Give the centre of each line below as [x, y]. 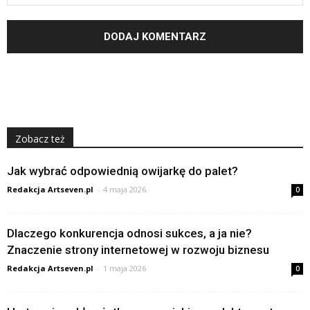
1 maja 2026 [125, 268]
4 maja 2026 [125, 189]
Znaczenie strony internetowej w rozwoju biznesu [138, 249]
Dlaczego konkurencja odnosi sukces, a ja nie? [129, 233]
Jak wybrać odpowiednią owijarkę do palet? [122, 171]
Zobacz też [40, 138]
